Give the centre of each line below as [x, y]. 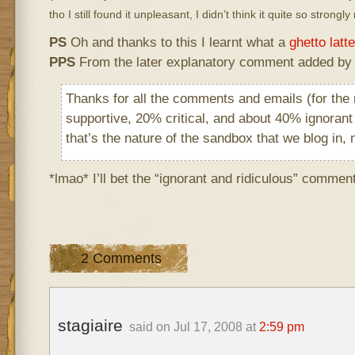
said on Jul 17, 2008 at [194, 327]
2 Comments [121, 258]
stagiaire [92, 325]
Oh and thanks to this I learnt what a [177, 42]
